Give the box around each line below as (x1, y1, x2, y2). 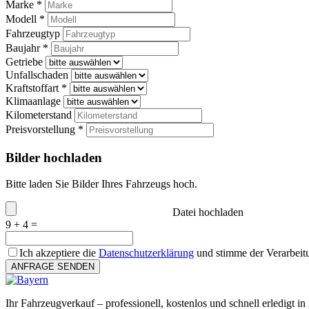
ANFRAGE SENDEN (11, 261, 94, 272)
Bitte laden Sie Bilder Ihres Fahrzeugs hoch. (6, 178, 197, 190)
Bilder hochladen (6, 150, 102, 165)
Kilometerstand (6, 108, 72, 121)
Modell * (6, 12, 45, 25)
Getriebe (6, 55, 43, 68)
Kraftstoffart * (6, 81, 67, 94)
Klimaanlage (6, 94, 61, 107)
